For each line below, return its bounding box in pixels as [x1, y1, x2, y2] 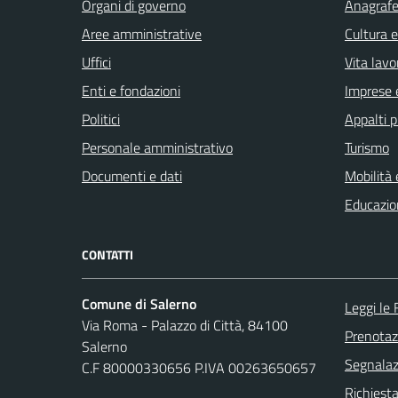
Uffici [82, 52, 111, 74]
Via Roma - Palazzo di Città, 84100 [82, 314, 288, 337]
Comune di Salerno [82, 293, 196, 315]
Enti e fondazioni [82, 80, 180, 102]
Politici [82, 108, 120, 131]
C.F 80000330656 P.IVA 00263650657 [82, 357, 316, 379]
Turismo [345, 137, 389, 159]
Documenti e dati [82, 165, 182, 187]
